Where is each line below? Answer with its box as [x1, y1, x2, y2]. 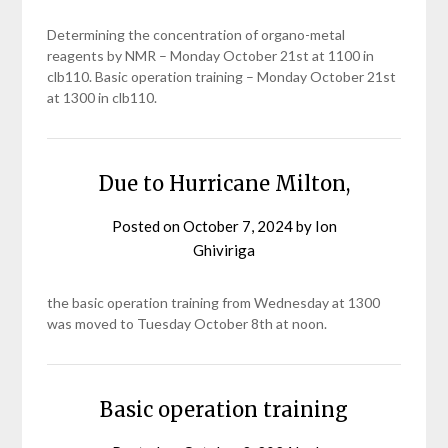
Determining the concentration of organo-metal [47, 26, 346, 43]
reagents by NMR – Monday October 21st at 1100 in [47, 47, 375, 64]
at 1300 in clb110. [47, 89, 158, 106]
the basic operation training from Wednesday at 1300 [47, 294, 381, 311]
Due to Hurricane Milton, [98, 171, 350, 196]
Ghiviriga [193, 241, 255, 259]
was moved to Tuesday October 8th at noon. [47, 315, 328, 332]
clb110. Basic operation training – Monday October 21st [47, 68, 397, 85]
